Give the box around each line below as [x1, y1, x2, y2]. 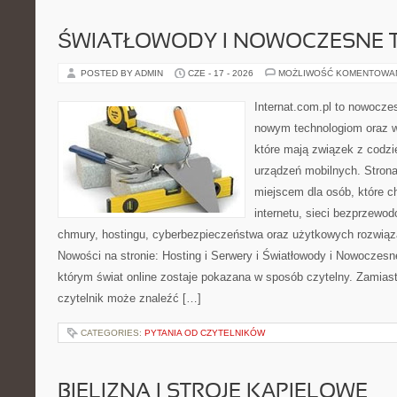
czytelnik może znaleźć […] [58, 292, 201, 305]
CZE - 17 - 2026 [188, 68, 253, 78]
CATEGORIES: [81, 328, 144, 338]
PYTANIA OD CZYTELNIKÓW [144, 328, 265, 338]
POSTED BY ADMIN [81, 68, 166, 78]
